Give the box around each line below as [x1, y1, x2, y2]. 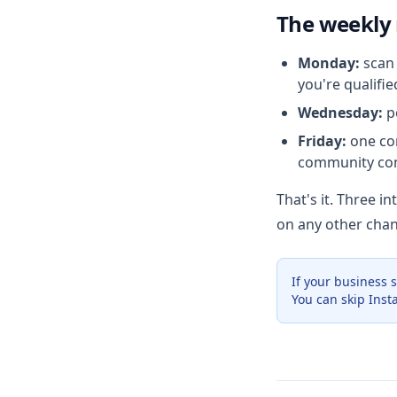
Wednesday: [298, 103, 383, 122]
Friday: [298, 131, 346, 151]
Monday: [298, 53, 360, 73]
